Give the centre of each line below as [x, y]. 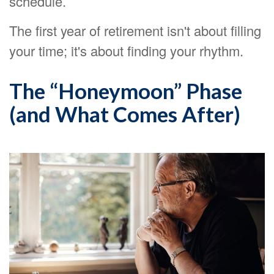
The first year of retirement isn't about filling [135, 30]
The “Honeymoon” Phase [126, 91]
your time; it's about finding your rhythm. [126, 50]
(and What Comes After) [125, 114]
